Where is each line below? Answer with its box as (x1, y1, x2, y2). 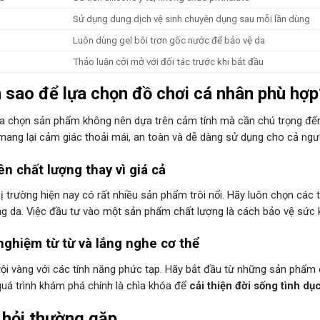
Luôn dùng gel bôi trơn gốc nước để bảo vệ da (72, 34, 265, 46)
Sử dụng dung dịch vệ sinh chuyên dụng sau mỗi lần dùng (72, 13, 310, 24)
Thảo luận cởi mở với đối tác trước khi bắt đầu (72, 56, 264, 67)
